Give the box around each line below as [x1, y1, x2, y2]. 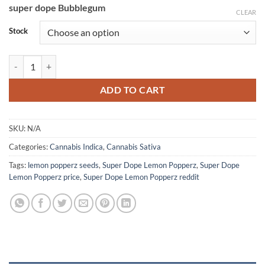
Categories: [9, 141, 50, 151]
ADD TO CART [99, 84, 166, 95]
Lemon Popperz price [9, 172, 80, 182]
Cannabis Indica [50, 141, 103, 151]
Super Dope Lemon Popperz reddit [83, 172, 199, 182]
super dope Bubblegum [9, 1, 105, 13]
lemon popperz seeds [28, 160, 99, 170]
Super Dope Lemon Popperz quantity [8, 56, 144, 66]
